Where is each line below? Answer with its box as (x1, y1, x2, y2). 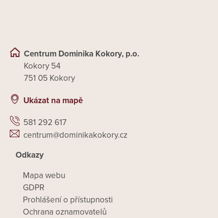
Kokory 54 (24, 61, 60, 72)
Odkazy (16, 150, 44, 161)
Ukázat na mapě (23, 95, 83, 106)
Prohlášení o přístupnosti (23, 194, 113, 205)
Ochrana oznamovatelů (23, 206, 107, 217)
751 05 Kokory (24, 73, 75, 84)
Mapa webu (23, 170, 65, 181)
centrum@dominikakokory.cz (23, 129, 127, 140)
